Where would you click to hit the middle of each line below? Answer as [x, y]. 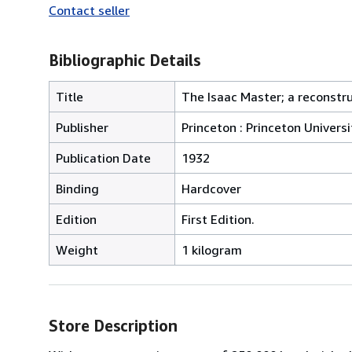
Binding [77, 188]
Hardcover [211, 188]
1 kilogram [212, 249]
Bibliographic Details [125, 60]
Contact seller [89, 10]
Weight [77, 249]
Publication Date [103, 158]
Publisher [82, 127]
